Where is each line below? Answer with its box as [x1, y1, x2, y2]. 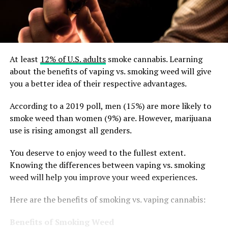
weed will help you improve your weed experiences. [9, 171, 197, 183]
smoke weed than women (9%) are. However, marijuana [9, 112, 211, 124]
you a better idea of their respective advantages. [9, 77, 187, 89]
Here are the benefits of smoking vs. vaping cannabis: [9, 193, 206, 205]
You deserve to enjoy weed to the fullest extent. [9, 147, 185, 158]
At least [9, 53, 40, 65]
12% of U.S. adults [40, 53, 106, 65]
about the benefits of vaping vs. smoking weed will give [9, 65, 211, 77]
